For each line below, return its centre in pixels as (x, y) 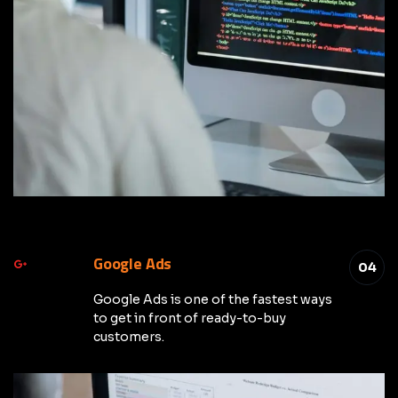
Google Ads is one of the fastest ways (213, 299)
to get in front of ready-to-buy (190, 318)
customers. (129, 337)
